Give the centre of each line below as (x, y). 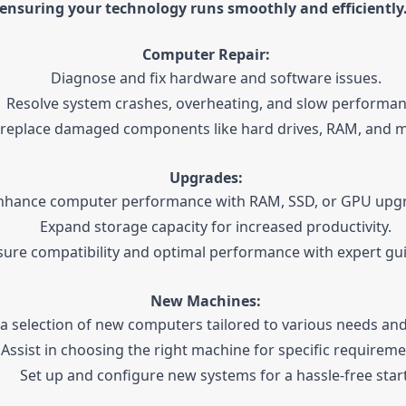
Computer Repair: (206, 55)
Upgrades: (206, 178)
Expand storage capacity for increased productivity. (216, 227)
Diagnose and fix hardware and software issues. (216, 78)
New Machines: (206, 301)
